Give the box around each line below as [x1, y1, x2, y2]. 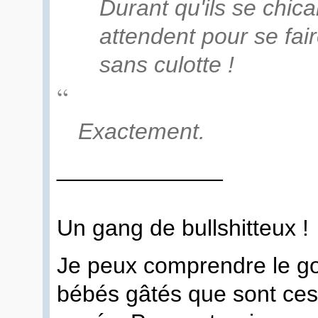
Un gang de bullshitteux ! [57, 214, 315, 241]
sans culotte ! [99, 52, 234, 78]
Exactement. [78, 118, 205, 144]
